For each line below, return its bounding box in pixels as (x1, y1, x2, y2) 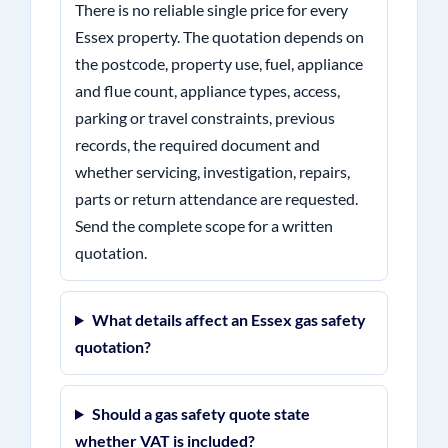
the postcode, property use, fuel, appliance (74, 54, 363, 73)
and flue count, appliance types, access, (74, 81, 340, 100)
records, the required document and (74, 135, 320, 154)
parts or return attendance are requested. (74, 189, 358, 208)
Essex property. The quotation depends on (74, 27, 364, 46)
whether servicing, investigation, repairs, (74, 162, 350, 181)
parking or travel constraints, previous (74, 108, 335, 127)
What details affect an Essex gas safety (91, 310, 366, 329)
